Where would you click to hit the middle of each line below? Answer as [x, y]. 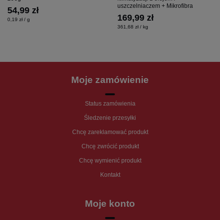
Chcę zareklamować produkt [110, 132]
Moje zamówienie [110, 80]
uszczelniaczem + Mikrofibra [155, 6]
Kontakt [110, 175]
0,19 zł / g [19, 19]
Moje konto [110, 203]
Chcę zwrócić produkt [110, 146]
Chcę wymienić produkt [110, 160]
